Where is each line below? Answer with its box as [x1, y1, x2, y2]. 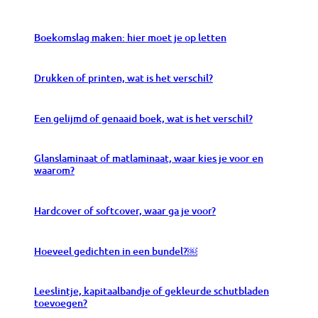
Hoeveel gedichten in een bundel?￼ [34, 243, 197, 258]
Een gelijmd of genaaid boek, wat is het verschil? [34, 111, 253, 125]
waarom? [34, 163, 75, 177]
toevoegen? [34, 296, 87, 310]
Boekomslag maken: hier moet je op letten [34, 31, 226, 45]
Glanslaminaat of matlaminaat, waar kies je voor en [34, 151, 263, 165]
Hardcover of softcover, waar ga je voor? [34, 203, 216, 217]
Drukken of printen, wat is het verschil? [34, 71, 213, 84]
